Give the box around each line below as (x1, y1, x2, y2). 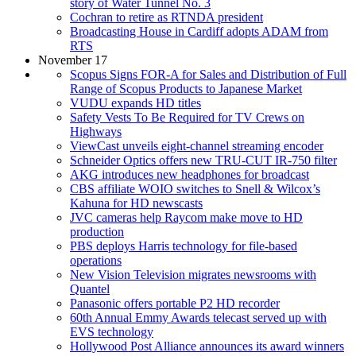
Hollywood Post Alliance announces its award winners (70, 339, 344, 353)
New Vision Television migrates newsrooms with (70, 267, 316, 281)
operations (70, 253, 122, 267)
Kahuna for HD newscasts (70, 195, 203, 210)
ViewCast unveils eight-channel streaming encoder (70, 138, 323, 153)
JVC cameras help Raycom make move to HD (70, 210, 303, 224)
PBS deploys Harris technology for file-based (70, 238, 297, 253)
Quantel (70, 281, 110, 296)
